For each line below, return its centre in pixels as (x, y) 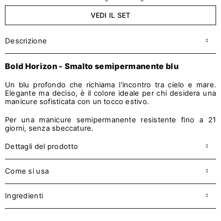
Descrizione (26, 41)
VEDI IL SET (110, 15)
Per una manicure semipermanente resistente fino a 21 (110, 120)
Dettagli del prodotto (42, 146)
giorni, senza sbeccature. (49, 128)
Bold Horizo (29, 66)
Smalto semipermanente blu (121, 66)
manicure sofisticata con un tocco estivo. (77, 101)
